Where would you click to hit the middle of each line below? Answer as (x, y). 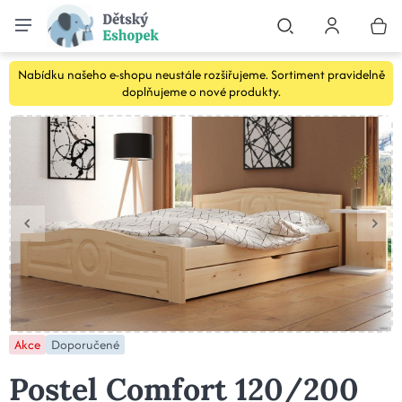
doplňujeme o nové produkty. (201, 92)
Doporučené (85, 344)
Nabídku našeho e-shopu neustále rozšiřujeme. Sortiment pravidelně (201, 74)
